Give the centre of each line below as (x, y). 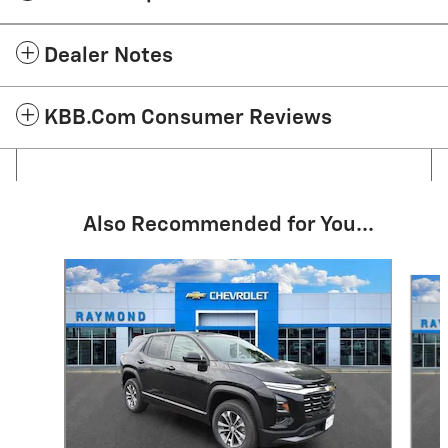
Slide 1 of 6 (49, 267)
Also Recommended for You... (228, 225)
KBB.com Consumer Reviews (188, 118)
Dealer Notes (108, 56)
